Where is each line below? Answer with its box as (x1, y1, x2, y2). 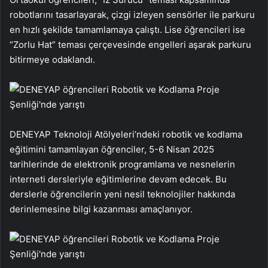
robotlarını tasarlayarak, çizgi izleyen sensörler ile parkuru (10, 8, 255, 20)
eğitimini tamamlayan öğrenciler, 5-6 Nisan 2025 (10, 143, 214, 155)
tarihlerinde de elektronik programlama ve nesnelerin (10, 158, 235, 170)
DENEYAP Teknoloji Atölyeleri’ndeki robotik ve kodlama (10, 128, 242, 140)
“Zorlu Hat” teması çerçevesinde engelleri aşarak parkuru (10, 38, 251, 50)
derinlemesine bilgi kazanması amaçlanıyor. (10, 203, 193, 215)
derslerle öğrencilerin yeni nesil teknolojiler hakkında (10, 188, 235, 200)
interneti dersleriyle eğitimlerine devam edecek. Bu (10, 173, 227, 185)
